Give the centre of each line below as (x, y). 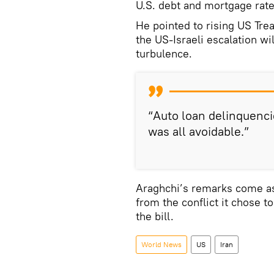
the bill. (155, 216)
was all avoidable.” (198, 131)
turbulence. (164, 53)
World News (161, 244)
